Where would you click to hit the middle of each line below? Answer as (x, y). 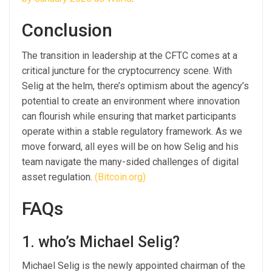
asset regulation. (58, 177)
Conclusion (67, 30)
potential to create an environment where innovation (131, 101)
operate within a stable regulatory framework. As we (132, 132)
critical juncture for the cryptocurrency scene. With (127, 71)
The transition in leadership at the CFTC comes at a (130, 56)
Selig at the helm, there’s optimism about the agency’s (135, 86)
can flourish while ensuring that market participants (129, 117)
